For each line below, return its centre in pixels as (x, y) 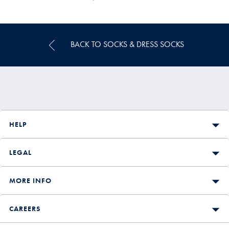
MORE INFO (30, 180)
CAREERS (25, 208)
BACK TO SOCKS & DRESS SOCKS (126, 44)
